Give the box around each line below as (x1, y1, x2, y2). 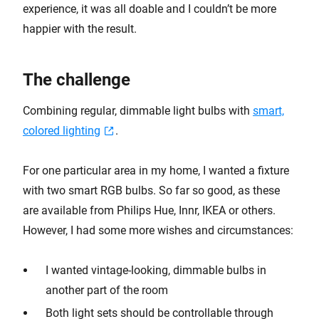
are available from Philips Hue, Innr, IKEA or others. (23, 204, 276, 217)
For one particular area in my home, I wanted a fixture (23, 164, 289, 177)
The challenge (23, 70, 130, 90)
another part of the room (46, 283, 168, 297)
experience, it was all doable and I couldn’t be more (23, 2, 276, 16)
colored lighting (23, 124, 100, 137)
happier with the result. (23, 22, 137, 36)
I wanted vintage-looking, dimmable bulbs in (46, 263, 266, 277)
